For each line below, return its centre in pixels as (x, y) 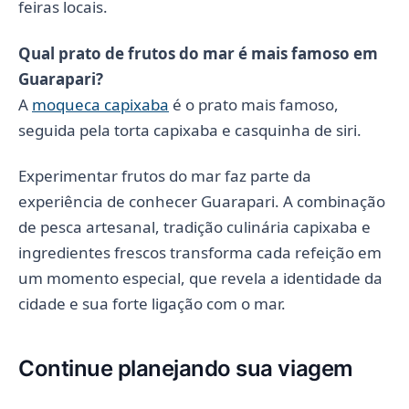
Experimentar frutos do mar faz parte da (165, 176)
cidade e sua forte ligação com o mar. (152, 304)
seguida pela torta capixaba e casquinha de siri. (190, 130)
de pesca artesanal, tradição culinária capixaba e (194, 227)
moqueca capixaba (100, 104)
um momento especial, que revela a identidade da (200, 278)
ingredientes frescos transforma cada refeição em (200, 253)
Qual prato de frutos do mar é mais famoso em (198, 53)
